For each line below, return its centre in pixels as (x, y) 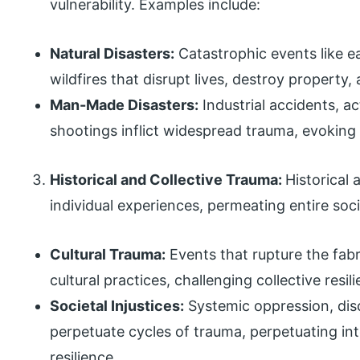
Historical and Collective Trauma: (168, 179)
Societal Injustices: (117, 305)
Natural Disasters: (112, 53)
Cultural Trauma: (108, 254)
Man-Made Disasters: (125, 104)
